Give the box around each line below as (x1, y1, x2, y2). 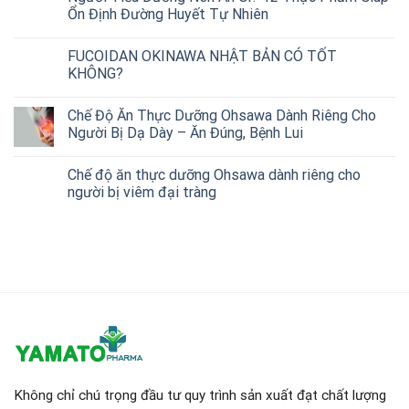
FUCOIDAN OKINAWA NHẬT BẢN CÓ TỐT (68, 47, 337, 66)
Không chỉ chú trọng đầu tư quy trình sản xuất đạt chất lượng (14, 386, 386, 404)
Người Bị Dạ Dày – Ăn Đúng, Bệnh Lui (68, 124, 303, 142)
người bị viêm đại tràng (68, 184, 216, 202)
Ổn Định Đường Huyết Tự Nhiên (68, 5, 268, 24)
